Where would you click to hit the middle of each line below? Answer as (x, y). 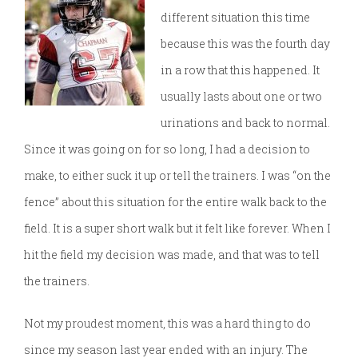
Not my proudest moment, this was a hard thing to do (167, 324)
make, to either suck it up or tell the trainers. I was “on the (177, 176)
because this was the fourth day (245, 44)
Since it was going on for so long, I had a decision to (167, 149)
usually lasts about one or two (241, 97)
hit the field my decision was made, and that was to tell (172, 255)
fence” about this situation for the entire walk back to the (175, 202)
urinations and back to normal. (245, 123)
